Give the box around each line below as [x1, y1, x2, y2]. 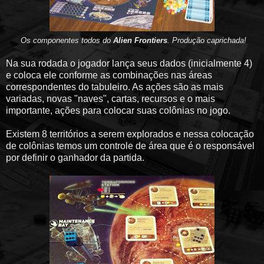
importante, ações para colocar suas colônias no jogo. [6, 105, 230, 115]
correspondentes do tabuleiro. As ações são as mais [6, 81, 223, 92]
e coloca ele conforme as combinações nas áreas [6, 70, 212, 80]
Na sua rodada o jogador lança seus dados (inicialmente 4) [6, 58, 252, 68]
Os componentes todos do [20, 35, 113, 45]
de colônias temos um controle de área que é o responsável [6, 140, 255, 151]
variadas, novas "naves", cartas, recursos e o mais [6, 93, 215, 104]
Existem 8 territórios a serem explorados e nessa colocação [6, 128, 254, 139]
